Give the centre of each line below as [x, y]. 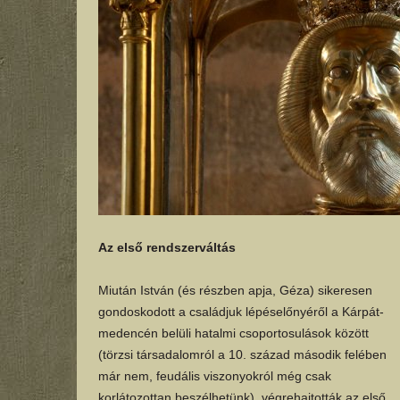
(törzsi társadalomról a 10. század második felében [242, 355]
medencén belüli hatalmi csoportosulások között [233, 333]
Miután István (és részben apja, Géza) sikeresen [235, 291]
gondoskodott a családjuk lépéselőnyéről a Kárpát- [241, 312]
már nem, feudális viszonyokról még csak [214, 376]
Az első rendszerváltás [167, 248]
